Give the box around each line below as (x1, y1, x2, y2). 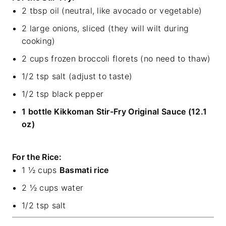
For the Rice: (12, 152, 62, 162)
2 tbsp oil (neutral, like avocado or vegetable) (22, 6, 202, 16)
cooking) (22, 36, 55, 46)
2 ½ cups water (22, 183, 84, 193)
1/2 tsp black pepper (22, 89, 104, 99)
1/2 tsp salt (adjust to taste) (22, 71, 133, 82)
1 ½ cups (22, 165, 60, 176)
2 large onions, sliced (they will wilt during (22, 23, 189, 34)
